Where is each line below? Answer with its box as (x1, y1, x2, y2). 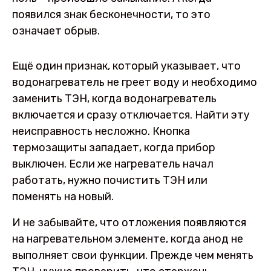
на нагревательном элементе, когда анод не (12, 232, 243, 246)
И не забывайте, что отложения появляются (12, 216, 246, 230)
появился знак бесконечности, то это (12, 7, 211, 21)
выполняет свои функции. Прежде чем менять (12, 249, 253, 263)
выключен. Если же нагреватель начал (12, 157, 214, 171)
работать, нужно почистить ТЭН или (12, 174, 207, 188)
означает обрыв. (12, 24, 100, 38)
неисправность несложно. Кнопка (12, 125, 190, 139)
